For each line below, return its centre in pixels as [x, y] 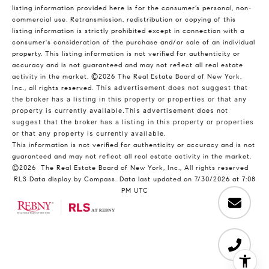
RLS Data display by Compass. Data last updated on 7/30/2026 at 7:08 [134, 180]
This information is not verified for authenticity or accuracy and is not [134, 145]
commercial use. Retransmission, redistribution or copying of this [124, 20]
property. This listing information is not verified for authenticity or [126, 54]
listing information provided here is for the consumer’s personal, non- [132, 8]
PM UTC [134, 191]
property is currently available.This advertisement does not [120, 111]
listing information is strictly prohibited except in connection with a [128, 31]
